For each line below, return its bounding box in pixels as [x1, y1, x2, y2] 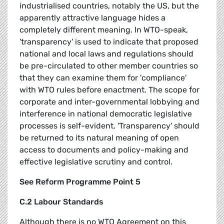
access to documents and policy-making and [19, 145, 188, 155]
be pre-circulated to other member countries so [19, 61, 198, 71]
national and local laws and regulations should [19, 49, 193, 59]
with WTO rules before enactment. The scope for [19, 85, 199, 95]
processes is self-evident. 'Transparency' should [19, 121, 199, 131]
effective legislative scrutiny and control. [19, 157, 172, 167]
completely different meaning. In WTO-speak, [19, 25, 188, 35]
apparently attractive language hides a [19, 13, 165, 23]
